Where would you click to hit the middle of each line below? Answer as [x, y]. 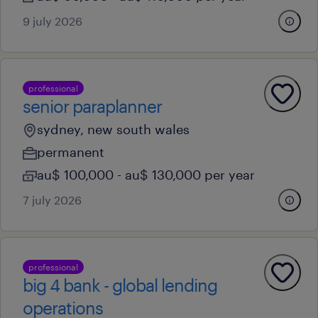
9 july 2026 [53, 21]
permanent [71, 152]
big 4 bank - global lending [120, 285]
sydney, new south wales [113, 129]
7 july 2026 [52, 200]
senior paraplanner [92, 106]
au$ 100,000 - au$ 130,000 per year [146, 175]
